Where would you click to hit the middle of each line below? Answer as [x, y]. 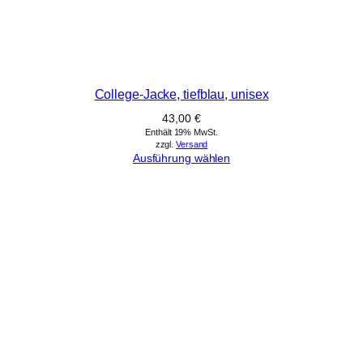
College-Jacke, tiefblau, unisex [181, 94]
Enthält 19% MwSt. [181, 132]
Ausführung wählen [181, 158]
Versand [192, 144]
